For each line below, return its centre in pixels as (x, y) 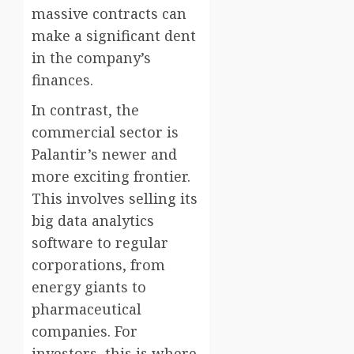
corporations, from (98, 265)
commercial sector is (105, 132)
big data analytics (93, 221)
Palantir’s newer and (104, 154)
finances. (62, 80)
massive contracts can (109, 14)
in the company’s (91, 58)
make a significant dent (114, 36)
